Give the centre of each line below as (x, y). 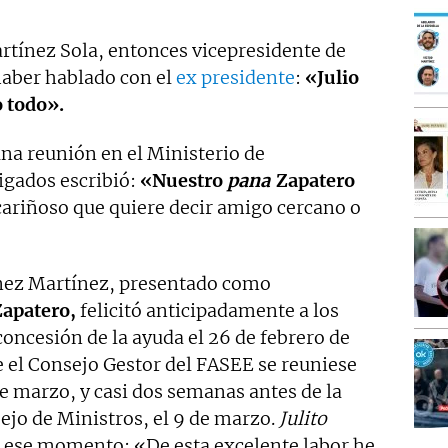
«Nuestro (181, 181)
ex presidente (235, 78)
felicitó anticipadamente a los (207, 311)
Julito (303, 419)
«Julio (332, 78)
